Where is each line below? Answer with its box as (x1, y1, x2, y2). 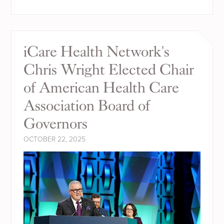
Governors (23, 114, 88, 132)
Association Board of (23, 96, 150, 114)
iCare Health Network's (23, 42, 170, 60)
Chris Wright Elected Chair (23, 60, 194, 78)
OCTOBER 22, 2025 (23, 134, 86, 143)
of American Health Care (23, 78, 179, 96)
